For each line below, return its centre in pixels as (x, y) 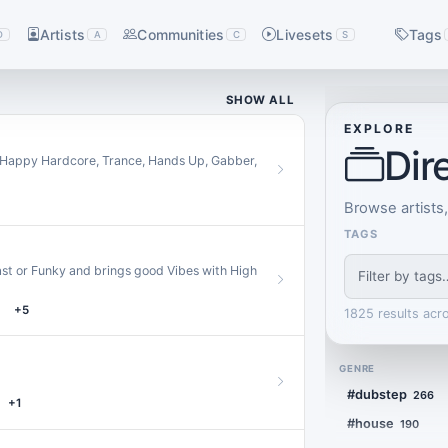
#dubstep (376, 394)
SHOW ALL (260, 100)
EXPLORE (378, 128)
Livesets (305, 34)
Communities (180, 34)
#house (370, 424)
